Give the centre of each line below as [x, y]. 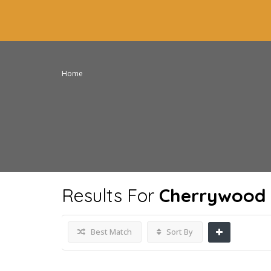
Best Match [110, 232]
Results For [110, 195]
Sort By [179, 232]
